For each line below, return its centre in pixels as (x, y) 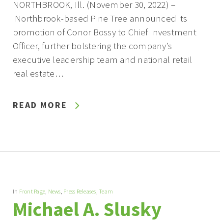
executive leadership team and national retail (102, 60)
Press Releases (80, 192)
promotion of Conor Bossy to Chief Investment (104, 32)
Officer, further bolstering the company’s (92, 46)
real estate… (38, 73)
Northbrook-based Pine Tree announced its (100, 18)
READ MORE (40, 105)
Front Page (32, 192)
